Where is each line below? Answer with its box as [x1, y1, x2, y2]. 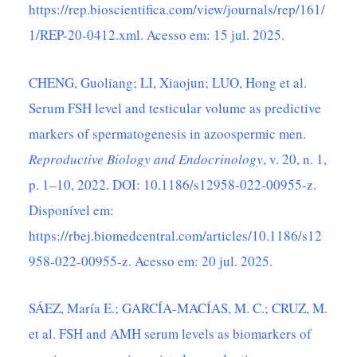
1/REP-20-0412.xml [29, 25, 141, 45]
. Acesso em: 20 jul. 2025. [128, 251, 273, 270]
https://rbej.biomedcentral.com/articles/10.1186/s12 [29, 226, 323, 245]
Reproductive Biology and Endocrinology [29, 149, 264, 168]
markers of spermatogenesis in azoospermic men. [29, 124, 307, 143]
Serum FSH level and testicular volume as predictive [29, 98, 322, 117]
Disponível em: [29, 200, 115, 219]
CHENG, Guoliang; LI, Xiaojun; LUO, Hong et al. [29, 73, 308, 92]
